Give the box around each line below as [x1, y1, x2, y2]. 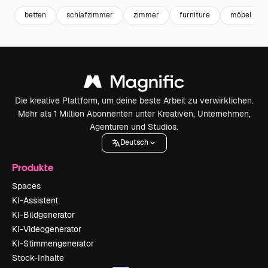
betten [25, 10, 46, 20]
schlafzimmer [66, 10, 113, 20]
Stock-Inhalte [12, 252, 64, 263]
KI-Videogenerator [12, 223, 81, 234]
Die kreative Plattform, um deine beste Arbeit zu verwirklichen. [14, 95, 254, 106]
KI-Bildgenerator [12, 209, 75, 220]
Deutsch [120, 138, 148, 148]
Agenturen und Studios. [90, 121, 178, 132]
